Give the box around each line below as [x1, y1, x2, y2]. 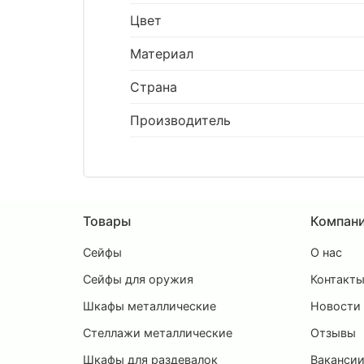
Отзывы [310, 325, 356, 340]
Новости [310, 298, 361, 313]
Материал [130, 45, 193, 63]
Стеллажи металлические [83, 325, 232, 340]
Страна [130, 79, 177, 96]
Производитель [130, 112, 231, 129]
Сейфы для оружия [83, 271, 193, 286]
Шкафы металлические [83, 298, 216, 313]
